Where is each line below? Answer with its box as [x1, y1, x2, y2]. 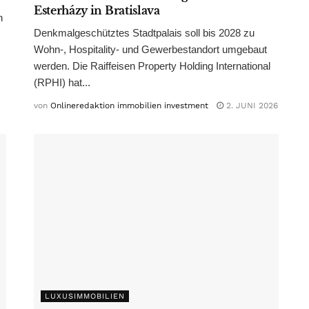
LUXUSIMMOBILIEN [45, 292, 125, 301]
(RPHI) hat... [34, 77, 90, 89]
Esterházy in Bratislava [34, 3, 160, 18]
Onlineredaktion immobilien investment [50, 101, 208, 111]
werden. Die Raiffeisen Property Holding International [34, 60, 270, 72]
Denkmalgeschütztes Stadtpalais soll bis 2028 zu [34, 27, 255, 39]
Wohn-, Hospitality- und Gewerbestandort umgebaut [34, 43, 267, 56]
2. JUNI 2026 [223, 101, 278, 111]
